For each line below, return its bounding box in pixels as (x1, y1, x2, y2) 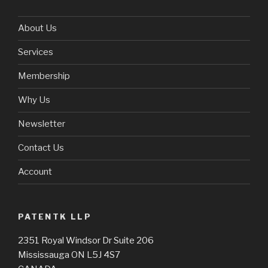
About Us (18, 23, 57, 34)
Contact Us (18, 142, 64, 154)
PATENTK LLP (18, 211, 92, 221)
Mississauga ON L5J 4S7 (18, 249, 120, 261)
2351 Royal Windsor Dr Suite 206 (18, 235, 154, 246)
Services (18, 47, 53, 58)
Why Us (18, 95, 50, 106)
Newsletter (18, 118, 65, 130)
